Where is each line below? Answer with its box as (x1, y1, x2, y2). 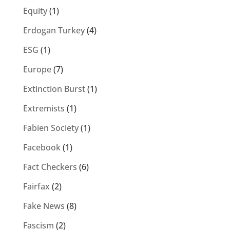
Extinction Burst (23, 83, 85, 95)
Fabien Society (23, 122, 79, 134)
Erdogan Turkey (23, 25, 85, 36)
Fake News (23, 200, 65, 212)
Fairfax (23, 181, 50, 193)
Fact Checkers (23, 161, 77, 173)
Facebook (23, 142, 61, 154)
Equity (23, 5, 47, 17)
